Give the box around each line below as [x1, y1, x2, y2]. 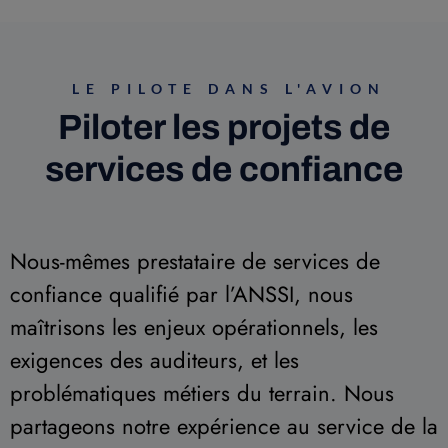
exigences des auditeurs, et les [10, 344, 299, 377]
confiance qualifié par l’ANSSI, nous [10, 278, 353, 311]
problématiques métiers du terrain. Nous [10, 377, 394, 410]
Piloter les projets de [58, 108, 390, 147]
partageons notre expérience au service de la [10, 410, 438, 443]
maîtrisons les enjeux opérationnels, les [10, 311, 378, 344]
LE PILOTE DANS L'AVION [72, 80, 386, 98]
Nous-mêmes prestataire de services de [10, 245, 380, 278]
